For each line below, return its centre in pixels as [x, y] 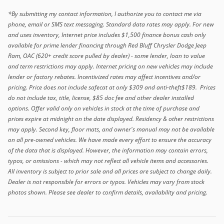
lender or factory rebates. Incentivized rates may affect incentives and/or [104, 77]
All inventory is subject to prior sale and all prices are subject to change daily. [110, 171]
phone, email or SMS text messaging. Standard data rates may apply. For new [111, 24]
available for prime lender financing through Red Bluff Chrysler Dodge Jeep [107, 45]
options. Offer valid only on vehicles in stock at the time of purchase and [104, 108]
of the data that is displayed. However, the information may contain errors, [108, 150]
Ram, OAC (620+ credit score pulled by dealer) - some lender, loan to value [106, 56]
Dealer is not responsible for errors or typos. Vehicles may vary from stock [106, 182]
